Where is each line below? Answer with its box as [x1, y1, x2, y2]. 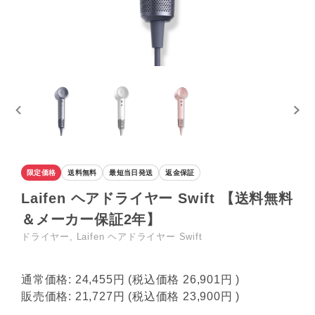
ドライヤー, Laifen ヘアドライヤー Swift [21, 231, 202, 243]
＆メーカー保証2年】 [21, 212, 162, 228]
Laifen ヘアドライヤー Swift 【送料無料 [21, 191, 293, 207]
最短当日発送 [109, 169, 153, 177]
